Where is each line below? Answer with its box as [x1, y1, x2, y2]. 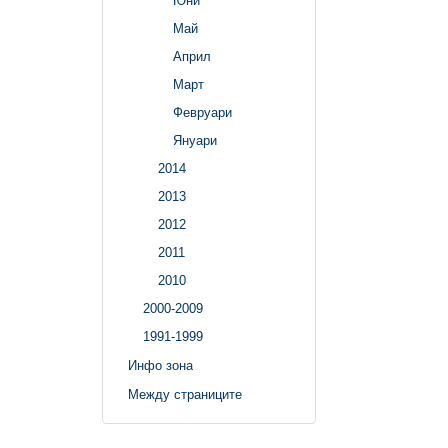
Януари [173, 133, 217, 149]
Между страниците [128, 386, 242, 402]
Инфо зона [128, 357, 193, 373]
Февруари [173, 105, 232, 121]
